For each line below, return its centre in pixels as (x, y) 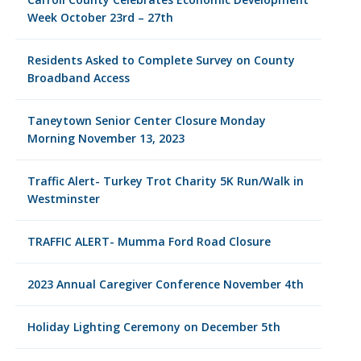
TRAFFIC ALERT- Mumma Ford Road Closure (149, 241)
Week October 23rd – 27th (100, 17)
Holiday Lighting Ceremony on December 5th (154, 327)
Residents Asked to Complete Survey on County (161, 60)
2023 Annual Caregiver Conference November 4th (165, 284)
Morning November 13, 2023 (106, 138)
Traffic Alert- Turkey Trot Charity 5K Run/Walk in (165, 181)
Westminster (63, 199)
